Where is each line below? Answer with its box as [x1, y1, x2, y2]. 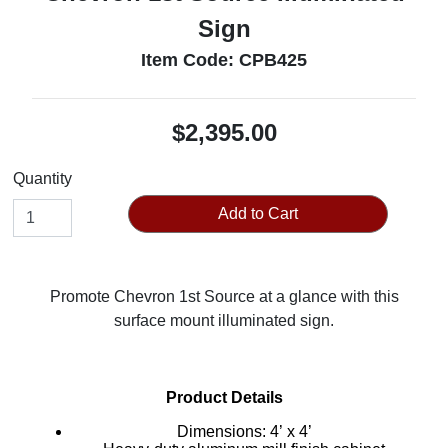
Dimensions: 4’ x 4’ [269, 423, 312, 440]
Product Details [165, 389, 283, 406]
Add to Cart [217, 205, 298, 222]
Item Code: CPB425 [141, 50, 307, 70]
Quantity [12, 170, 72, 187]
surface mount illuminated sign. [114, 312, 334, 329]
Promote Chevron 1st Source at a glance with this [49, 288, 399, 305]
